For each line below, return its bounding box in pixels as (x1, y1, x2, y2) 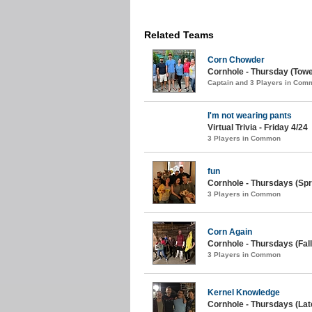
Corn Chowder (208, 54, 265, 65)
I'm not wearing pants (208, 110, 292, 120)
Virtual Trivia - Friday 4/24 (208, 122, 308, 132)
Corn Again (208, 226, 252, 237)
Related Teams (144, 29, 214, 40)
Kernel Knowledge (208, 287, 280, 297)
